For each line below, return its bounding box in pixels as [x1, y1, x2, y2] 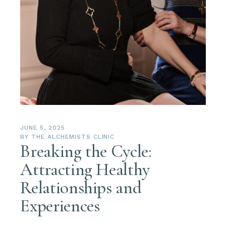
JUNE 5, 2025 [20, 124, 65, 132]
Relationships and [20, 177, 142, 199]
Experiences [20, 195, 100, 217]
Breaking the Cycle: [20, 141, 152, 162]
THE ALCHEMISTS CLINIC [31, 133, 115, 141]
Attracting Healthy [20, 159, 150, 181]
